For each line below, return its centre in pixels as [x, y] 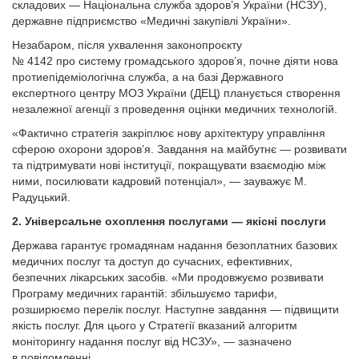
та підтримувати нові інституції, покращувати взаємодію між [169, 165]
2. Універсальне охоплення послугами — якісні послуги [169, 221]
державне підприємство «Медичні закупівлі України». [151, 21]
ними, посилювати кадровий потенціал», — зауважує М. [159, 181]
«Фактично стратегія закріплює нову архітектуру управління [169, 133]
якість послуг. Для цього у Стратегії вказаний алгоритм [155, 325]
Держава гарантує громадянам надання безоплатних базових [175, 245]
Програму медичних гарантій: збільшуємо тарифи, [145, 293]
